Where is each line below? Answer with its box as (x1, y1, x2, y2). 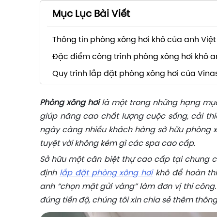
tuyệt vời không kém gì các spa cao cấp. (40, 139, 195, 148)
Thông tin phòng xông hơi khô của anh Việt (52, 36, 216, 44)
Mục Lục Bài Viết (52, 9, 130, 19)
